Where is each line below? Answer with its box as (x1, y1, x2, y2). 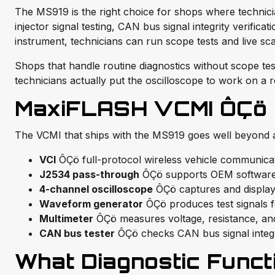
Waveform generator (39, 198, 143, 211)
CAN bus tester (39, 227, 115, 240)
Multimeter (39, 212, 93, 225)
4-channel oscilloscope (39, 183, 153, 196)
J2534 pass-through (39, 168, 139, 181)
